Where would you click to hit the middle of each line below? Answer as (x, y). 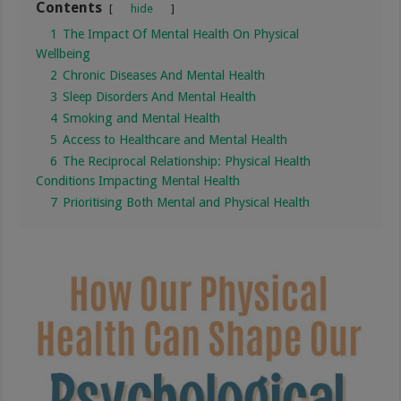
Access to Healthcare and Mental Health (175, 139)
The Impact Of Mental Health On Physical (181, 34)
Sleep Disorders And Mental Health (160, 96)
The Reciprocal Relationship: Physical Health (187, 161)
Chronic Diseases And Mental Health (164, 75)
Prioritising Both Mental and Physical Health (187, 202)
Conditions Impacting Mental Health (138, 180)
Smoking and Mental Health (142, 118)
